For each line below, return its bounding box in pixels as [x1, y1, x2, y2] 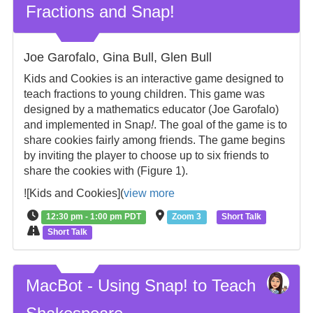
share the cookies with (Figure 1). [23, 165, 188, 177]
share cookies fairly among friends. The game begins [23, 134, 285, 146]
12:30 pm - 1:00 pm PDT [46, 212, 142, 221]
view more [123, 187, 175, 199]
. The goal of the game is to [153, 119, 287, 131]
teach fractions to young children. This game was [23, 88, 265, 100]
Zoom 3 [172, 212, 202, 221]
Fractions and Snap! [25, 2, 175, 21]
